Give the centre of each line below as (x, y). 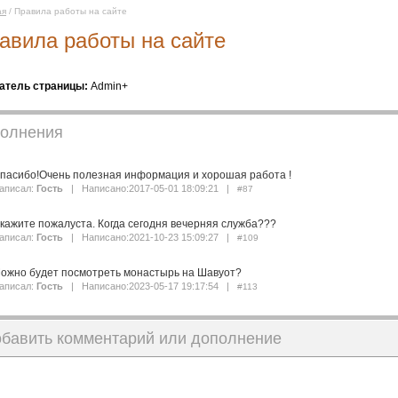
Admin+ (109, 86)
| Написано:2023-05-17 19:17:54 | (151, 286)
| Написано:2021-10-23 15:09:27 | (151, 237)
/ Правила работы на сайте (67, 11)
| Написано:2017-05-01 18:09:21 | (151, 188)
